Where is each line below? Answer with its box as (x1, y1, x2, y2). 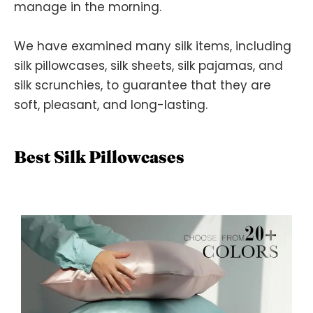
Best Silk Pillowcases (14, 147, 184, 168)
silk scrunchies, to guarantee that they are (14, 77, 271, 94)
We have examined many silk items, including (14, 38, 291, 55)
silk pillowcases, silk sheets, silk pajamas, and (14, 57, 283, 75)
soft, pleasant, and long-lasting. (14, 96, 208, 114)
